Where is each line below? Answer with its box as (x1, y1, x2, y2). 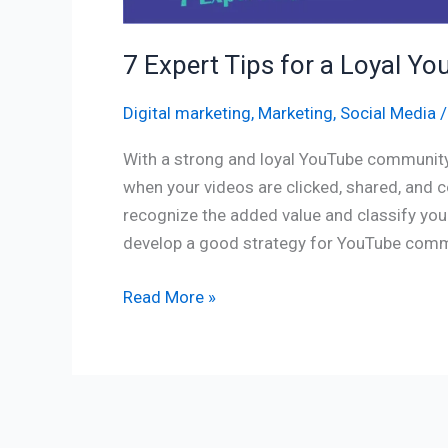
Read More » (123, 286, 216, 307)
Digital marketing (123, 102, 251, 123)
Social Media (340, 102, 436, 123)
